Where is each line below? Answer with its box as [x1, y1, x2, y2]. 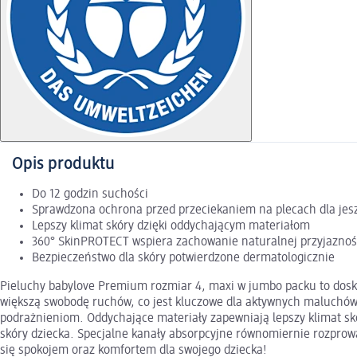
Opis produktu [12, 155, 115, 174]
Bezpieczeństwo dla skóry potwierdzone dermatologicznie [32, 252, 335, 265]
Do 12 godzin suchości [32, 188, 148, 202]
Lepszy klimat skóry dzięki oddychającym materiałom [32, 220, 310, 233]
